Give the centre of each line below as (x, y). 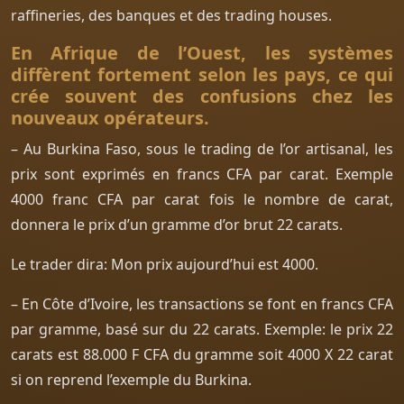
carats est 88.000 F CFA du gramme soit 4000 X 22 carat (202, 354)
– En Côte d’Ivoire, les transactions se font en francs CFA (202, 303)
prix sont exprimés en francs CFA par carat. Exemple (202, 174)
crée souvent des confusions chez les (202, 96)
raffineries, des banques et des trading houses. (171, 15)
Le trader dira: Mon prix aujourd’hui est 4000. (165, 264)
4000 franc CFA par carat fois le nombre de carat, (202, 199)
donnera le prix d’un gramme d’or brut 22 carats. (177, 224)
